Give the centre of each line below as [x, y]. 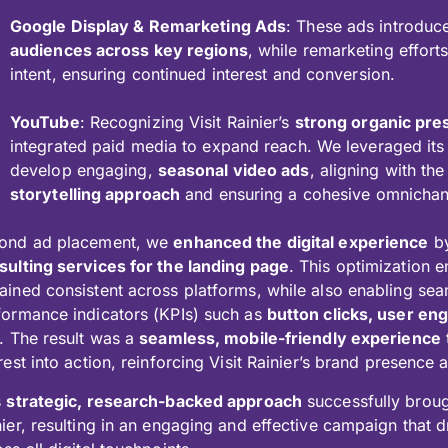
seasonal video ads [233, 170]
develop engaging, [83, 170]
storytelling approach [95, 194]
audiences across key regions [128, 50]
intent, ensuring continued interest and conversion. [202, 74]
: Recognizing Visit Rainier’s [187, 122]
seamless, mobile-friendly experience [290, 338]
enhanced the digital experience [301, 242]
